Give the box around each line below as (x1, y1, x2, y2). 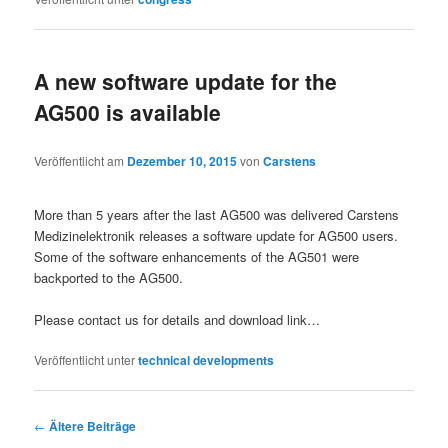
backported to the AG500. (34, 268, 184, 288)
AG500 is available (34, 97, 222, 128)
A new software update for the (34, 66, 338, 97)
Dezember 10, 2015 (127, 151, 238, 170)
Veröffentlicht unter (34, 351, 136, 369)
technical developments (138, 351, 275, 370)
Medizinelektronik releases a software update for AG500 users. (34, 226, 399, 246)
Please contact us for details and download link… (34, 310, 321, 330)
